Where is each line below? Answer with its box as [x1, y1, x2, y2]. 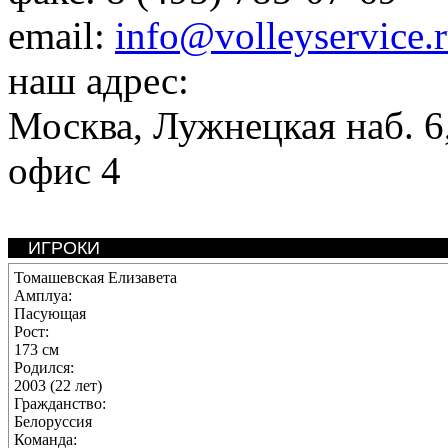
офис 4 [8, 149, 121, 192]
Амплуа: [14, 287, 72, 304]
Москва [8, 104, 133, 147]
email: [8, 14, 115, 57]
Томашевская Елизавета [14, 269, 177, 286]
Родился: [14, 359, 74, 376]
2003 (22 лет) [14, 377, 102, 394]
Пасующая [14, 305, 86, 322]
